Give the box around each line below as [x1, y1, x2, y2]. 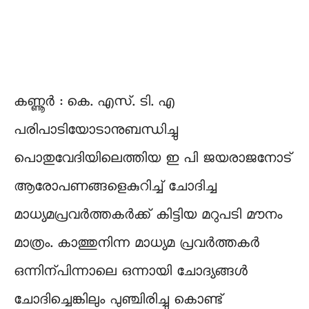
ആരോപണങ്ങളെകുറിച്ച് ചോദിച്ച [14, 178, 217, 195]
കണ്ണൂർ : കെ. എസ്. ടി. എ [14, 93, 175, 110]
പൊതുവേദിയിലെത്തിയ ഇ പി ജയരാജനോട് [14, 150, 292, 167]
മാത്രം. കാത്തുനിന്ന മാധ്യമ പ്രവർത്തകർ [14, 235, 259, 252]
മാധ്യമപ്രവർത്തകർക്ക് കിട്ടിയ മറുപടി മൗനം [14, 206, 282, 223]
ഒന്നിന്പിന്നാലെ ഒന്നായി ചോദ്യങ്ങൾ [14, 263, 248, 280]
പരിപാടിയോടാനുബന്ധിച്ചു [14, 121, 178, 139]
